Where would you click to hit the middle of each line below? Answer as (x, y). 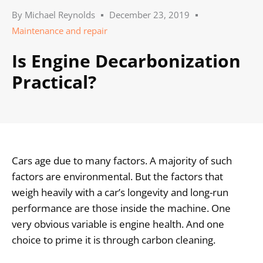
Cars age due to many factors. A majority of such (122, 161)
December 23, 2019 (149, 15)
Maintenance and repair (60, 31)
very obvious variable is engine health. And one (118, 224)
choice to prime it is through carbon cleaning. (114, 240)
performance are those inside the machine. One (121, 208)
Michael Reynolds (59, 15)
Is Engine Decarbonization (126, 61)
